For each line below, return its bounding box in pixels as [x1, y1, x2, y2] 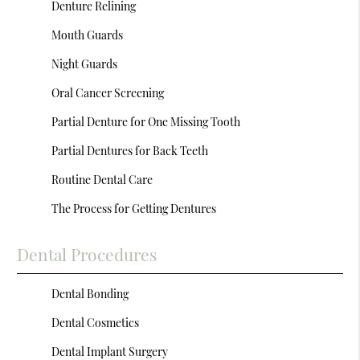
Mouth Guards [51, 27, 124, 43]
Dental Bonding [51, 286, 129, 301]
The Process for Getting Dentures [51, 201, 217, 216]
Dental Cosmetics [51, 315, 140, 330]
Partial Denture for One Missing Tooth [51, 114, 241, 129]
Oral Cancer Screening [51, 85, 165, 100]
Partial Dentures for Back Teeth [51, 143, 209, 158]
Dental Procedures [17, 243, 157, 265]
